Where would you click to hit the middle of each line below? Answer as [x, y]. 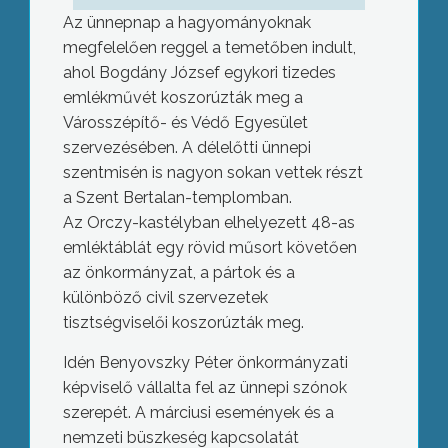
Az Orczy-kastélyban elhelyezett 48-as [208, 222]
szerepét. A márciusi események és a [198, 412]
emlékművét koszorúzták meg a [182, 97]
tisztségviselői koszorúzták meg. [183, 322]
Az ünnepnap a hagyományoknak [186, 22]
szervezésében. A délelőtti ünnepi [186, 147]
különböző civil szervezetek [165, 297]
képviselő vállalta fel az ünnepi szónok [204, 387]
